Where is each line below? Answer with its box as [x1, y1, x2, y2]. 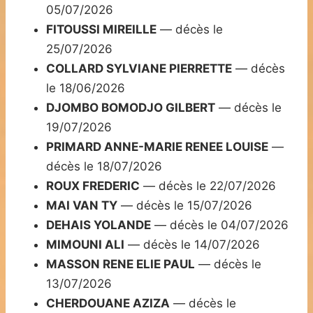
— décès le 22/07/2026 [140, 179, 276, 194]
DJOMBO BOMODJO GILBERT [46, 101, 215, 115]
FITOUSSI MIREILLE [46, 22, 156, 37]
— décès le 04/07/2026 [151, 218, 289, 233]
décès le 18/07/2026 [46, 159, 162, 174]
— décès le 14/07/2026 [124, 238, 260, 252]
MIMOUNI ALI [46, 238, 124, 252]
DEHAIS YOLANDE [46, 218, 151, 233]
